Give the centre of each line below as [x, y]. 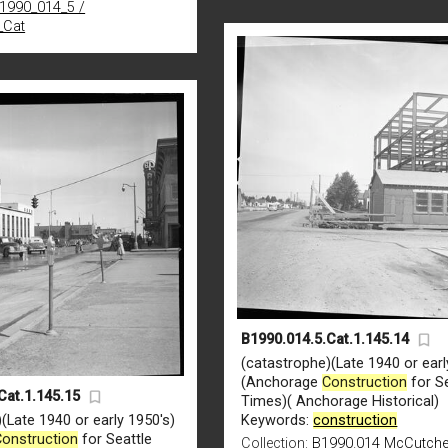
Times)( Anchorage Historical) [340, 401]
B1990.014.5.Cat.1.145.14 [325, 339]
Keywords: [277, 420]
